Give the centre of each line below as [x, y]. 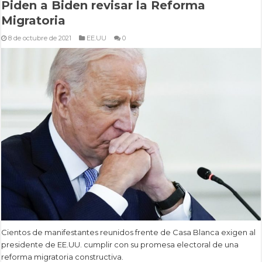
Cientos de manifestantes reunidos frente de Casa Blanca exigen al [129, 232]
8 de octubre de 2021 [40, 38]
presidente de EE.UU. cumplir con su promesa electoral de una [120, 245]
